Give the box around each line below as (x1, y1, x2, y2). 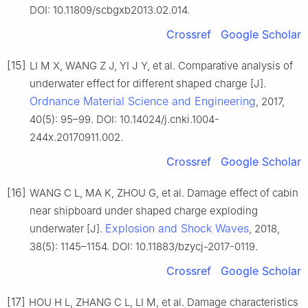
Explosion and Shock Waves (105, 221, 249, 236)
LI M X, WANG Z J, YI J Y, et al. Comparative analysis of (30, 59, 293, 73)
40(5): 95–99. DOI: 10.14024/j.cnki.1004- (30, 113, 219, 126)
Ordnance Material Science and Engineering (30, 94, 256, 109)
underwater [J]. (30, 222, 105, 236)
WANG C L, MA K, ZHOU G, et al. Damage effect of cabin (30, 186, 298, 200)
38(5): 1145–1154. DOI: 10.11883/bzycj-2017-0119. (30, 240, 258, 254)
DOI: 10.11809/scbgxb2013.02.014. (30, 3, 190, 17)
